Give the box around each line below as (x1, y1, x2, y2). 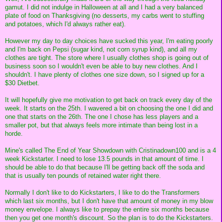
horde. (5, 129, 23, 137)
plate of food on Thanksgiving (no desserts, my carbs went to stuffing (5, 11, 204, 19)
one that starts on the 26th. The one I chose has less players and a (5, 112, 198, 120)
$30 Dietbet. (5, 79, 40, 87)
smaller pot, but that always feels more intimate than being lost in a (5, 121, 198, 129)
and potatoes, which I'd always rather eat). (5, 20, 126, 28)
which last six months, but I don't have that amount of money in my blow (5, 197, 213, 205)
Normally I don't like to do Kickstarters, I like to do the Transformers (5, 188, 200, 196)
